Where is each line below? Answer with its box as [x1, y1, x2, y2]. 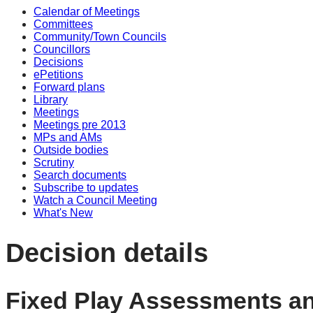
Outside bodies [34, 144, 108, 156]
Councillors [34, 43, 90, 55]
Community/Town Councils [34, 31, 166, 43]
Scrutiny [34, 156, 74, 168]
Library [34, 94, 68, 105]
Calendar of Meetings [34, 6, 140, 17]
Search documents [34, 169, 126, 181]
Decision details [6, 237, 208, 268]
